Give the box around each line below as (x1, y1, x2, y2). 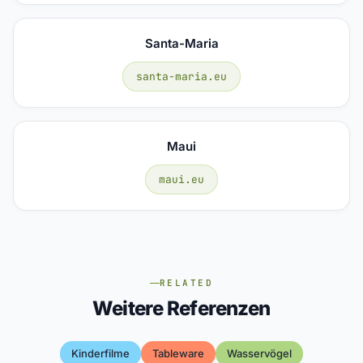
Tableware (152, 347, 204, 360)
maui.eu (159, 172, 204, 186)
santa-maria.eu (136, 69, 227, 83)
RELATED (160, 277, 213, 288)
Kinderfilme (71, 347, 130, 360)
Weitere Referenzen (92, 297, 271, 320)
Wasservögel (227, 347, 292, 360)
